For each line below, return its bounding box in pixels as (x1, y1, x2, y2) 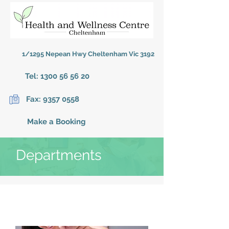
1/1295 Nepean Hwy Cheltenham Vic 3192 (22, 50, 154, 58)
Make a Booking (21, 117, 86, 126)
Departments (16, 147, 102, 164)
